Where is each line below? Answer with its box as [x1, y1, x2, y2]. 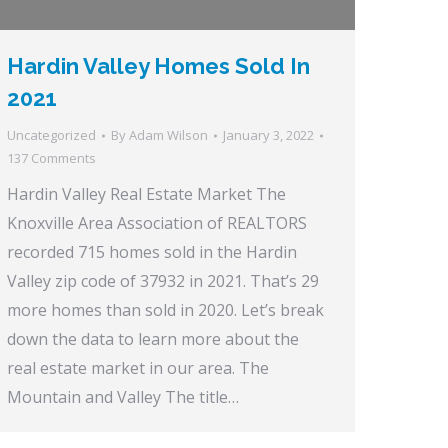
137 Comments [7, 149, 96, 168]
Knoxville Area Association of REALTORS [7, 212, 307, 235]
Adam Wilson [129, 126, 208, 145]
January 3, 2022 [223, 126, 314, 145]
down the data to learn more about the [7, 328, 299, 351]
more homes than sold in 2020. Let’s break [7, 299, 324, 322]
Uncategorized [7, 126, 96, 145]
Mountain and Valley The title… [7, 386, 239, 409]
